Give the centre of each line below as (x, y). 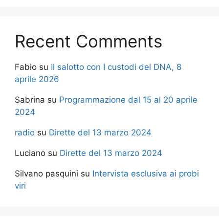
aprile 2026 (37, 79)
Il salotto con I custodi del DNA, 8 (116, 67)
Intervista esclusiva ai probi (146, 173)
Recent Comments (88, 41)
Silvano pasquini (46, 173)
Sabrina (30, 99)
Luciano (30, 153)
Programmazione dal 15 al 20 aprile (128, 99)
